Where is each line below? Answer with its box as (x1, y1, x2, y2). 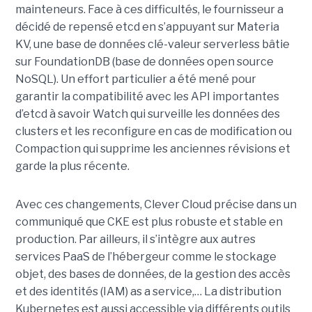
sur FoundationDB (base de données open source (15, 54, 274, 68)
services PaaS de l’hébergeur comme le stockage (15, 249, 276, 263)
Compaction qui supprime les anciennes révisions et (15, 141, 290, 155)
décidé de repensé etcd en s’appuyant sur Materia (15, 19, 279, 33)
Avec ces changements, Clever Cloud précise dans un (15, 197, 297, 211)
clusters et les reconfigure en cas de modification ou (15, 124, 292, 138)
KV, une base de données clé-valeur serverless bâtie (15, 37, 290, 51)
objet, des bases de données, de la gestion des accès (15, 267, 290, 281)
